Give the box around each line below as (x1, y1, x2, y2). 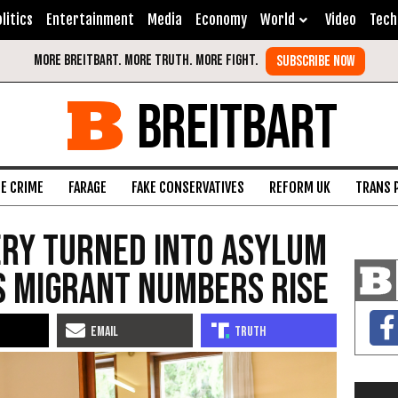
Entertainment (46, 11, 134, 28)
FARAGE (68, 179, 107, 196)
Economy (195, 11, 247, 28)
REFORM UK (269, 179, 330, 196)
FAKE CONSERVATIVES (131, 179, 244, 196)
